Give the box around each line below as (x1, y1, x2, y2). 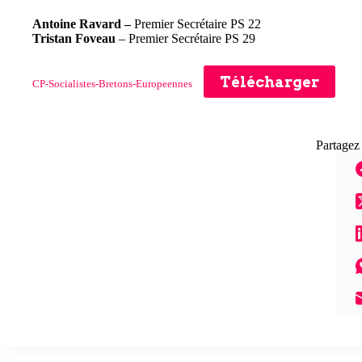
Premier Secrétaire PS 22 (134, 17, 261, 31)
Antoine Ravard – (32, 17, 134, 31)
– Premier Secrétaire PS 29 (116, 32, 255, 45)
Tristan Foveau (32, 32, 116, 45)
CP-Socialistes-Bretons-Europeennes (32, 78, 192, 90)
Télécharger (219, 73, 319, 90)
